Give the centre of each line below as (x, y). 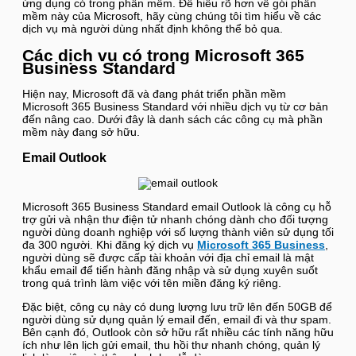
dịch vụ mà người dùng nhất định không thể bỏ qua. (153, 29)
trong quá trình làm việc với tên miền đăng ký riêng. (152, 283)
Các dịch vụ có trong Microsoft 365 (163, 56)
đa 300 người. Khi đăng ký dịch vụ (110, 245)
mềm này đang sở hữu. (81, 133)
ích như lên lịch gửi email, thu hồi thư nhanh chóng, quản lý (171, 345)
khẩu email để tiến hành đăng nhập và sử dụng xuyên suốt (170, 270)
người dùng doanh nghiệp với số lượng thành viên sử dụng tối (178, 232)
